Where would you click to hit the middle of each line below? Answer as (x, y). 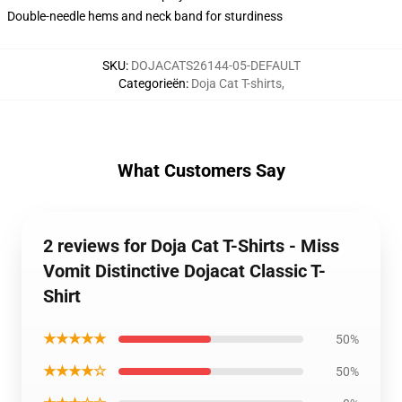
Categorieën (152, 83)
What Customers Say (201, 170)
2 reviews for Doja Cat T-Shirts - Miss (191, 246)
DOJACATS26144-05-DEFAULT (215, 66)
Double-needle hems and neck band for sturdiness (145, 16)
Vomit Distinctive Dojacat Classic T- (184, 271)
